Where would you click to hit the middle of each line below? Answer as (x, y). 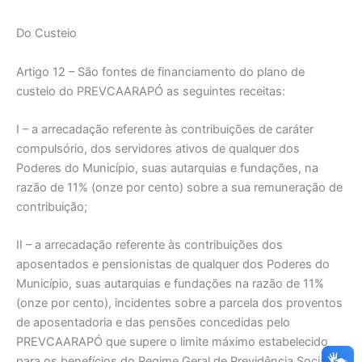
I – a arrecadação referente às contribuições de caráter (165, 129)
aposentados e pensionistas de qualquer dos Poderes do (173, 265)
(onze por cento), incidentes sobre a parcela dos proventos (179, 303)
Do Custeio (46, 34)
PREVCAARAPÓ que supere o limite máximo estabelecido (172, 342)
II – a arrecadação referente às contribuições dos (149, 245)
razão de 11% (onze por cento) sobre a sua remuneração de (179, 187)
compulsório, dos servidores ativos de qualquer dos (158, 148)
